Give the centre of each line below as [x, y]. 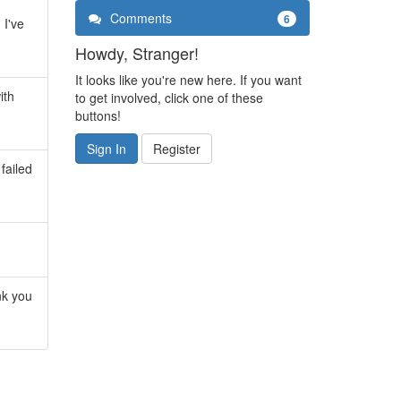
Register [176, 148]
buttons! [98, 115]
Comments [139, 17]
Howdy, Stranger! [137, 52]
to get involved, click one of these [169, 97]
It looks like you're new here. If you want [188, 79]
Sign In [106, 148]
